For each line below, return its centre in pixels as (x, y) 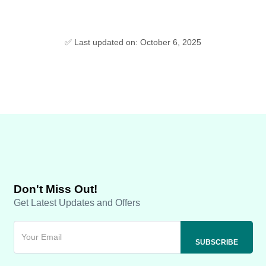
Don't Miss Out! (56, 189)
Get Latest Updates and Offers (77, 203)
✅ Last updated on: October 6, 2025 (133, 42)
